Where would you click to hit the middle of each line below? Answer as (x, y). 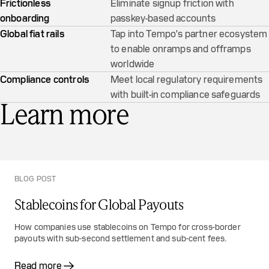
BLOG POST (35, 179)
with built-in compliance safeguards (186, 95)
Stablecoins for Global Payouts (99, 206)
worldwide (133, 64)
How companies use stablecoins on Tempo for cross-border (128, 227)
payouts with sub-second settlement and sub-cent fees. (121, 238)
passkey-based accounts (163, 18)
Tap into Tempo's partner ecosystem (189, 34)
